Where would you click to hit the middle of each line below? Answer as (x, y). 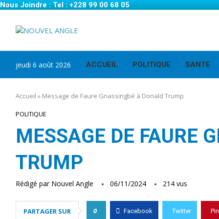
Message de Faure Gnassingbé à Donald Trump (113, 96)
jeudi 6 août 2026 (43, 65)
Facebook (138, 211)
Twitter (182, 211)
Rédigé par (33, 184)
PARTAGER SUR (47, 211)
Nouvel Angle (72, 184)
